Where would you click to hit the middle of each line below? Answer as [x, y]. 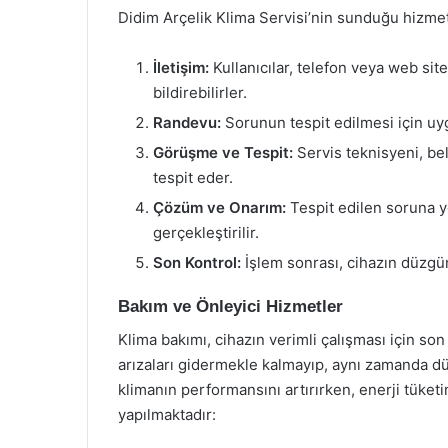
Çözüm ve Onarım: [219, 207]
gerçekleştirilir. [206, 232]
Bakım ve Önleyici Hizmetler [230, 306]
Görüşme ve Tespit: [223, 152]
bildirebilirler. [200, 92]
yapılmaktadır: [167, 414]
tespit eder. [193, 177]
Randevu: [187, 122]
